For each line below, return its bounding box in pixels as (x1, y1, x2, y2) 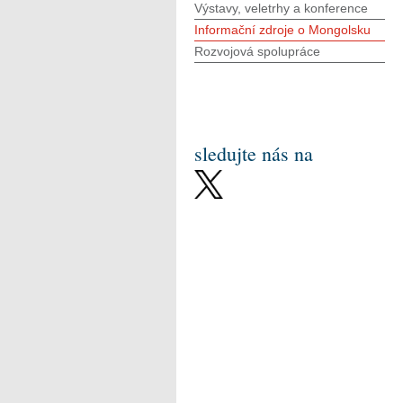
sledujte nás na (194, 140, 313, 166)
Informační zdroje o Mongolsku (194, 22, 371, 37)
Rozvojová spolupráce (194, 44, 320, 58)
